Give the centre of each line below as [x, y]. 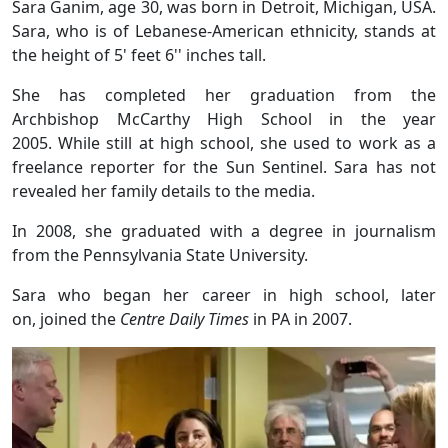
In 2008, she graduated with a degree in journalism [224, 231]
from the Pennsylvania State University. [160, 255]
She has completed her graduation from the [224, 95]
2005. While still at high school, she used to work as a [224, 143]
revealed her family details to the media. [163, 191]
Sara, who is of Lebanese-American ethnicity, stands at [224, 31]
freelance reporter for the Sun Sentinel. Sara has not [224, 167]
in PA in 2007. [302, 319]
